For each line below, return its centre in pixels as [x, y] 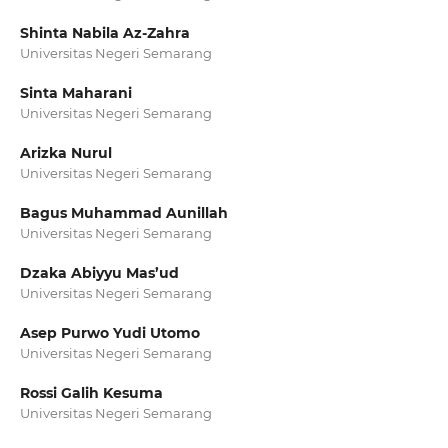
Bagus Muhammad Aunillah [123, 213]
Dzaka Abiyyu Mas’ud [99, 273]
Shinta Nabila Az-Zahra [104, 33]
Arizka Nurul [65, 153]
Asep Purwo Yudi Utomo [109, 333]
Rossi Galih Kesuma [91, 393]
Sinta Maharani [75, 93]
